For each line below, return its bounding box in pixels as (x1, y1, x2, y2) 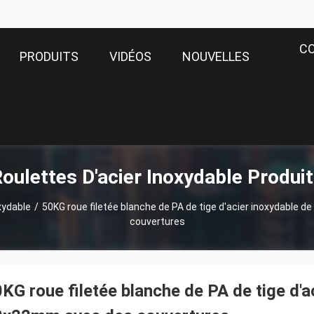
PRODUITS (20, 49, 78, 64)
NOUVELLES (182, 49, 250, 64)
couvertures (129, 216, 185, 227)
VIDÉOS (109, 49, 151, 64)
